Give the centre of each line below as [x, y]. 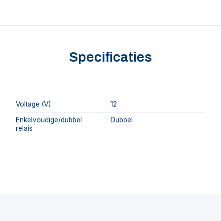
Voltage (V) [33, 104]
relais [24, 129]
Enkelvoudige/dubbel [49, 120]
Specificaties [110, 57]
